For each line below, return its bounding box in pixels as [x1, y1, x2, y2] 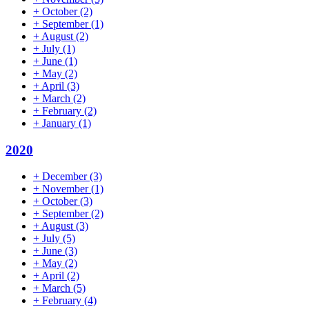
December [42, 170, 90, 183]
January [42, 117, 79, 129]
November [42, 183, 91, 195]
